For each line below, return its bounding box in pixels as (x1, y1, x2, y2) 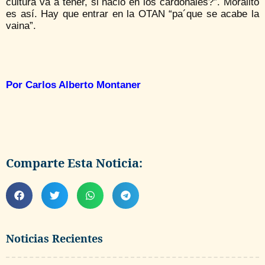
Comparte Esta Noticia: (6, 154, 143, 171)
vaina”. (6, 20, 36, 31)
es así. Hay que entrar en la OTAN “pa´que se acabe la (6, 8, 259, 20)
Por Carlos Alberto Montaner (6, 79, 141, 91)
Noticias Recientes (6, 231, 103, 245)
